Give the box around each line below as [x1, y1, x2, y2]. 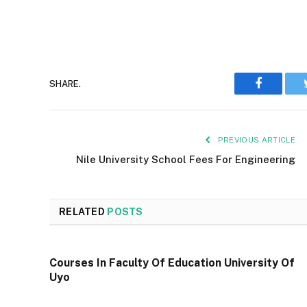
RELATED [59, 206, 108, 218]
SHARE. [49, 78, 81, 89]
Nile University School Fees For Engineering [76, 153, 295, 166]
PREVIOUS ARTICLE [215, 136, 295, 145]
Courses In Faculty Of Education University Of [49, 256, 295, 270]
